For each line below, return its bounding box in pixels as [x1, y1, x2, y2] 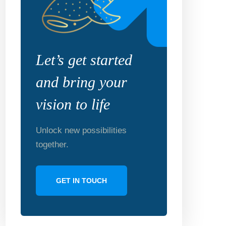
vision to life [36, 96, 110, 112]
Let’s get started [36, 51, 132, 68]
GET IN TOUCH [56, 177, 107, 185]
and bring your [36, 74, 127, 90]
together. [36, 140, 69, 149]
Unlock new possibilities [36, 126, 127, 135]
